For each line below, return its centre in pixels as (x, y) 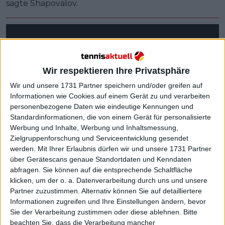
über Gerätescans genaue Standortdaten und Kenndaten (101, 159)
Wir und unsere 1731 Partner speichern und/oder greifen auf (106, 86)
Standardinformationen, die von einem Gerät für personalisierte (110, 117)
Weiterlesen (32, 216)
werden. (23, 149)
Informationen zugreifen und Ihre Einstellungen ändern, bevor (108, 202)
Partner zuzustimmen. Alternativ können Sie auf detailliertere (106, 191)
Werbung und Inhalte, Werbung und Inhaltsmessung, (94, 128)
